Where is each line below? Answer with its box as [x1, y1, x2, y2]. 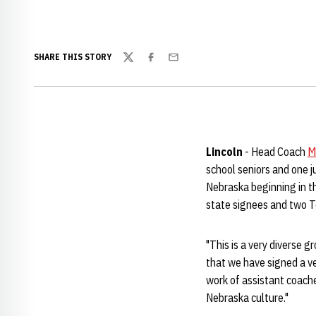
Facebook [145, 57, 188, 72]
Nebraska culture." [206, 291, 288, 305]
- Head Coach [243, 145, 308, 159]
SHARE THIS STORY [34, 51, 111, 62]
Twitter [122, 57, 156, 72]
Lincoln [206, 145, 243, 159]
